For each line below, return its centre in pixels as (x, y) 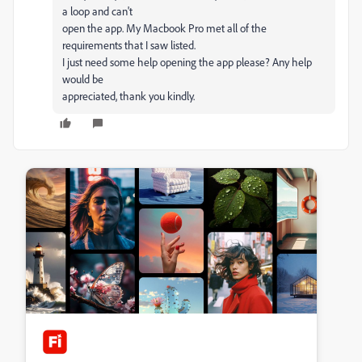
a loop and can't (97, 11)
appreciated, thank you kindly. (128, 96)
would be (83, 79)
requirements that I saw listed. (129, 45)
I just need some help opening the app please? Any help (187, 62)
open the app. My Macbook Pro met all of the (164, 28)
